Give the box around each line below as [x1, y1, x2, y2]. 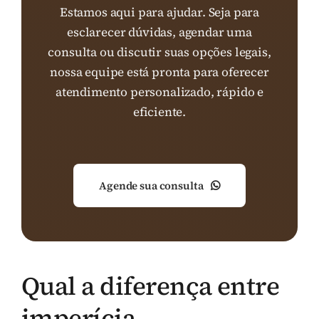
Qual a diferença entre [21, 268, 280, 303]
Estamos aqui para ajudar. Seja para [59, 4, 260, 21]
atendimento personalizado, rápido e [55, 83, 264, 101]
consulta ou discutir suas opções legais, [48, 43, 271, 61]
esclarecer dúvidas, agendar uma [67, 23, 252, 41]
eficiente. [132, 103, 187, 121]
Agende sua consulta [99, 177, 204, 193]
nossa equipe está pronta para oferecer [50, 63, 269, 81]
